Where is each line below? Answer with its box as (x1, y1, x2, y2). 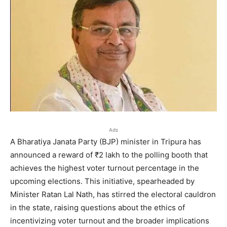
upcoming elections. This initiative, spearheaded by (10, 176, 195, 186)
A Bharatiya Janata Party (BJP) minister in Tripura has (10, 136, 201, 146)
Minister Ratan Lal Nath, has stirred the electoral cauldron (10, 189, 216, 199)
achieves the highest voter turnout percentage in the (10, 163, 199, 173)
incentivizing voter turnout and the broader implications (10, 215, 209, 225)
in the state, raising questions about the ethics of (10, 202, 185, 212)
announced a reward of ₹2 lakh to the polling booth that (10, 149, 208, 160)
